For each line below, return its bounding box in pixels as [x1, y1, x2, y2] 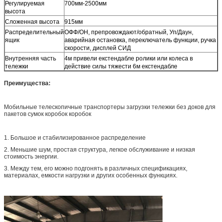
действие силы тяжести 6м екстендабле [64, 62, 177, 70]
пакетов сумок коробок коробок [4, 110, 91, 117]
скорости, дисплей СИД [64, 44, 131, 52]
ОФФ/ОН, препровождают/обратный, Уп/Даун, [64, 28, 193, 36]
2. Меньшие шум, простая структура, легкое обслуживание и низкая [4, 146, 195, 153]
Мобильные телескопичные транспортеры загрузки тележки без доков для [4, 103, 216, 111]
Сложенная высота [5, 18, 59, 25]
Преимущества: [4, 79, 51, 87]
